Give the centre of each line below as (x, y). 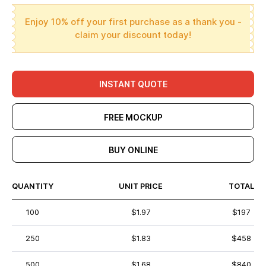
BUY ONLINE (133, 150)
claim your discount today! (133, 35)
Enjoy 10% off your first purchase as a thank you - (133, 22)
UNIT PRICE (141, 186)
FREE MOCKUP (133, 117)
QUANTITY (33, 186)
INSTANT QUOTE (133, 84)
